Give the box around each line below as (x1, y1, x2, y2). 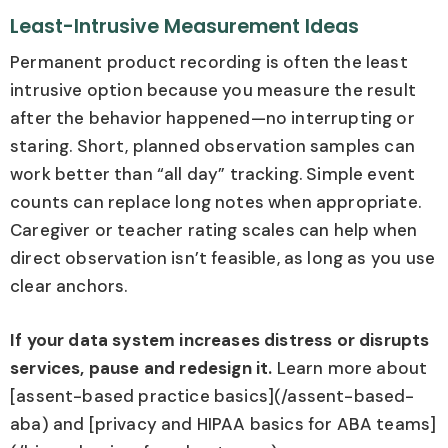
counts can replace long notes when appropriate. (10, 191, 421, 214)
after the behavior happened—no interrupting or (10, 107, 415, 130)
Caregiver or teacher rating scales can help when (10, 219, 418, 242)
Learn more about (272, 356, 428, 379)
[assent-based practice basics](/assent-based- (10, 384, 415, 407)
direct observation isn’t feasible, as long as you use (10, 247, 436, 270)
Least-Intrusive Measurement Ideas (10, 12, 359, 40)
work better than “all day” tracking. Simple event (10, 163, 416, 186)
